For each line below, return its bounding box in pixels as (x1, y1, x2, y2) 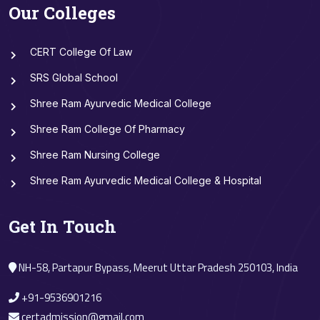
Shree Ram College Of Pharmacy (30, 122, 185, 135)
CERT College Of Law (30, 45, 132, 58)
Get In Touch (9, 214, 116, 238)
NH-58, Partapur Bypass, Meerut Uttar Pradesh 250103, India (16, 259, 298, 276)
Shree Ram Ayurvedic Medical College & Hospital (30, 174, 261, 186)
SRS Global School (30, 71, 118, 84)
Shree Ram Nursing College (30, 148, 160, 161)
